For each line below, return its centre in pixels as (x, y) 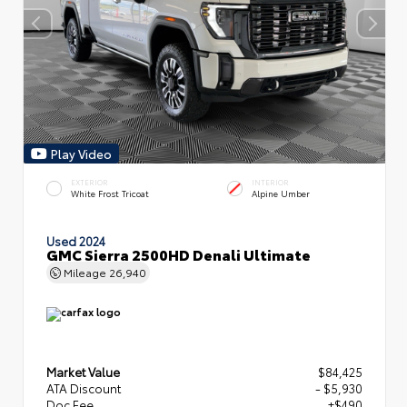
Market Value (83, 372)
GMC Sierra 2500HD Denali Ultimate (179, 253)
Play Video (81, 153)
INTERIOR (270, 182)
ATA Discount (84, 388)
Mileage (85, 272)
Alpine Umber (281, 194)
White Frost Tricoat (110, 194)
